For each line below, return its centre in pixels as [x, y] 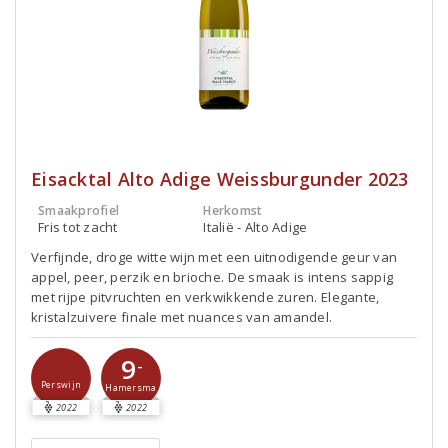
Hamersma [131, 388]
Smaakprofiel [79, 210]
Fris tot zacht [78, 227]
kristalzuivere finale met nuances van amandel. [182, 317]
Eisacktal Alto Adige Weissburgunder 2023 [220, 179]
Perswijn [61, 384]
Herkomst [233, 210]
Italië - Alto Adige [255, 227]
